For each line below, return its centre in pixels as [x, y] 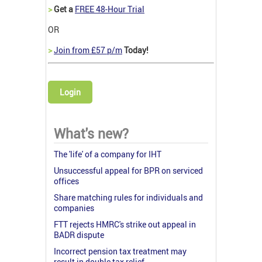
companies [74, 208]
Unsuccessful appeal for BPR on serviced [128, 170]
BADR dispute [79, 235]
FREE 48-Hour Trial [110, 9]
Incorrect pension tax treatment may [120, 251]
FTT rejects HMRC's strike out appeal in [125, 224]
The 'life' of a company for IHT [108, 154]
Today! [135, 50]
